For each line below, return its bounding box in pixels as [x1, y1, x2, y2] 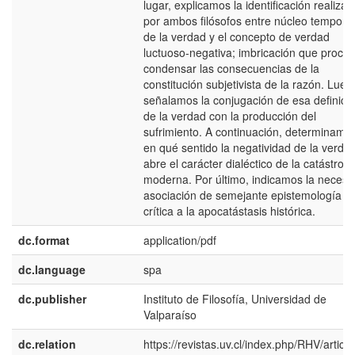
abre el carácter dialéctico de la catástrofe [143, 155, 353, 171]
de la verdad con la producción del [143, 108, 316, 124]
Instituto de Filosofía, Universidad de [143, 291, 326, 307]
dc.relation [18, 336, 76, 352]
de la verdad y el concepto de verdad [143, 29, 330, 44]
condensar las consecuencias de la [143, 60, 319, 76]
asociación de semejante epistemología [143, 187, 342, 203]
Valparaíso [143, 307, 197, 323]
